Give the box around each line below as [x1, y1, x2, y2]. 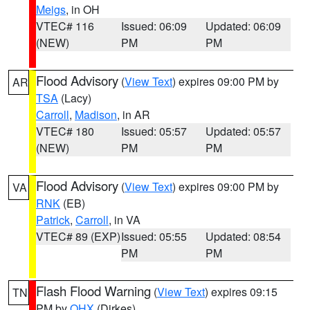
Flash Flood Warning [36, 282, 151, 300]
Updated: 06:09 [206, 18, 282, 34]
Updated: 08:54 [206, 228, 282, 244]
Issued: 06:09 [120, 18, 187, 34]
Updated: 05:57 [206, 123, 282, 139]
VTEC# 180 [36, 123, 94, 139]
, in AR [117, 107, 150, 122]
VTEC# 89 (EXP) [36, 228, 120, 244]
